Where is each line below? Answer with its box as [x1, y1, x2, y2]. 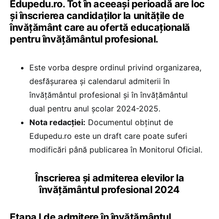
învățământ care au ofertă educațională [10, 22, 190, 34]
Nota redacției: [29, 117, 86, 128]
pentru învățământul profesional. [10, 33, 158, 45]
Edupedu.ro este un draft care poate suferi [29, 131, 187, 141]
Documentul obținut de [86, 117, 173, 128]
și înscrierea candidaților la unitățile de [10, 10, 184, 22]
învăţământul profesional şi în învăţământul [29, 90, 188, 100]
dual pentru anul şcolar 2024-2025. [29, 104, 160, 114]
